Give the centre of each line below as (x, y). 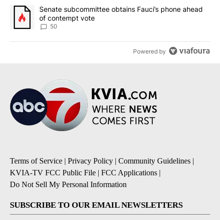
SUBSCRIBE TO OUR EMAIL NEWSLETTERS (96, 205)
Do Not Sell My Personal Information (68, 185)
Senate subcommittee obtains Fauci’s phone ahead (121, 9)
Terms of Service (36, 161)
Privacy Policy (90, 161)
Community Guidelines (154, 161)
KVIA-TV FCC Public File (53, 173)
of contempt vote (67, 18)
